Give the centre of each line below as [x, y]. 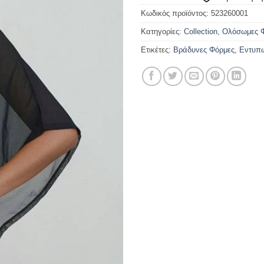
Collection [201, 32]
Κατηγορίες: [162, 32]
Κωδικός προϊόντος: [176, 14]
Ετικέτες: [157, 50]
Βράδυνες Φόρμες [204, 50]
